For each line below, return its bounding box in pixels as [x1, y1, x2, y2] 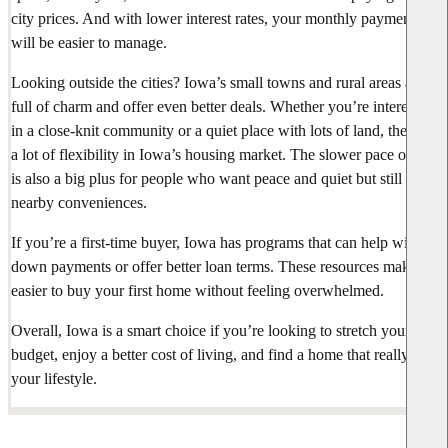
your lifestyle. [11, 369, 97, 387]
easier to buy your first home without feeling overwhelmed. [11, 281, 384, 299]
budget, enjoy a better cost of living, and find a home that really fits [11, 345, 432, 363]
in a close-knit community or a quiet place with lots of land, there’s [11, 121, 429, 139]
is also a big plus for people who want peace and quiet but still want [11, 169, 437, 187]
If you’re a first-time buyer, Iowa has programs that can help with [11, 233, 420, 251]
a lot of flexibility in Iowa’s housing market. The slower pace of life [11, 145, 435, 163]
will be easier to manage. [11, 33, 167, 51]
